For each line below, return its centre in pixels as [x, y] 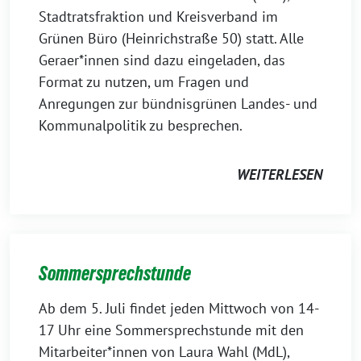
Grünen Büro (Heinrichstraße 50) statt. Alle [171, 38]
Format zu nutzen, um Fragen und [144, 82]
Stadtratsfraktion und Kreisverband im [158, 17]
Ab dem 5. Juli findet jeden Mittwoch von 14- [179, 308]
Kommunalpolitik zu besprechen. [142, 125]
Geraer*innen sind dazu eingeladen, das [162, 60]
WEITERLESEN [280, 174]
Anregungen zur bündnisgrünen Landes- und [178, 104]
